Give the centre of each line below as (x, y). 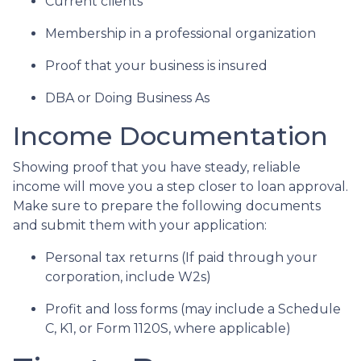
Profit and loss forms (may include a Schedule (193, 309)
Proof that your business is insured (156, 66)
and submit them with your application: (140, 225)
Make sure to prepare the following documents (167, 206)
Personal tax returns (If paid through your (181, 257)
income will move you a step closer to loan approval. (180, 187)
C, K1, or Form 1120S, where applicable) (168, 328)
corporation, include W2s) (128, 277)
